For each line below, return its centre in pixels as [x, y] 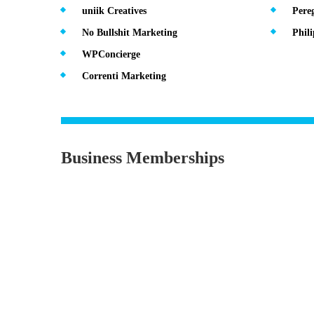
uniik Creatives [114, 11]
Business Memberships [143, 157]
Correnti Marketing [124, 76]
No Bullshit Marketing [130, 32]
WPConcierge [111, 54]
